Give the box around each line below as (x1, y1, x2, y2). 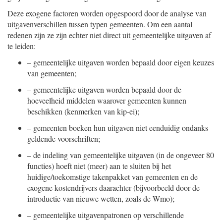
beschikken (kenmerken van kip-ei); (27, 106, 139, 116)
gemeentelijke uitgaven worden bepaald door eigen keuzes (33, 57, 214, 67)
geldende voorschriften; (27, 133, 100, 144)
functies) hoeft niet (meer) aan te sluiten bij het (27, 161, 171, 171)
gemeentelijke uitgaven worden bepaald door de (33, 84, 181, 95)
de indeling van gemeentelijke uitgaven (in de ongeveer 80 (33, 150, 214, 160)
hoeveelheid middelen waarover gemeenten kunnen (27, 95, 186, 106)
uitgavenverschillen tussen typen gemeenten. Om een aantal (7, 19, 192, 29)
